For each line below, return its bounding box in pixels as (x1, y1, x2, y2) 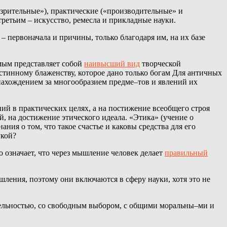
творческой (140, 59, 181, 68)
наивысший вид (84, 59, 140, 68)
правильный (165, 148, 208, 158)
